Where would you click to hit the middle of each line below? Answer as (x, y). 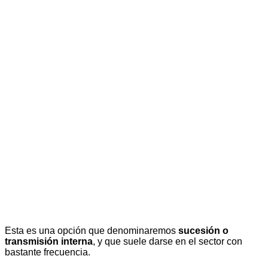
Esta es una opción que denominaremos (92, 230)
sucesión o (203, 230)
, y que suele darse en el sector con (167, 241)
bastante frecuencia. (48, 252)
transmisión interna (49, 241)
